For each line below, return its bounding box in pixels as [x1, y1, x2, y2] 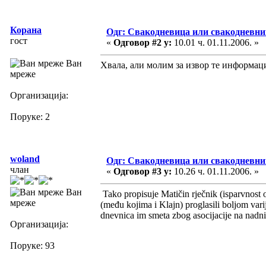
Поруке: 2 [10, 111, 50, 122]
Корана [10, 24, 42, 35]
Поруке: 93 [10, 240, 55, 251]
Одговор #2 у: [113, 37, 172, 47]
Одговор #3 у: [113, 166, 172, 176]
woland [10, 153, 40, 164]
